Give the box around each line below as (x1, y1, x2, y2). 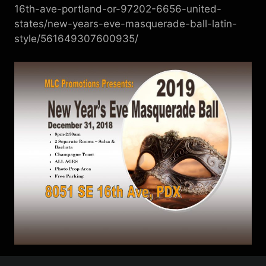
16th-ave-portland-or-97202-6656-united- (14, 3, 221, 15)
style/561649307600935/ (14, 33, 138, 45)
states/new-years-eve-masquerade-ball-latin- (14, 18, 237, 30)
